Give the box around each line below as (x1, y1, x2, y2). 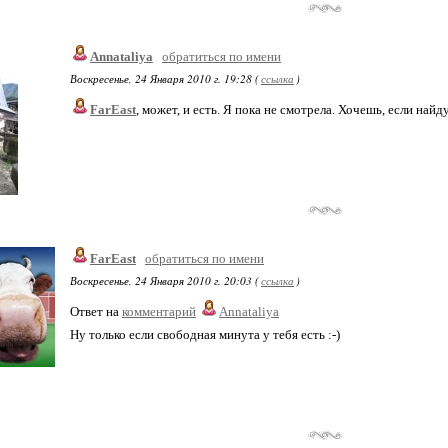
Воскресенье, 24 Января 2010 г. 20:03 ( (70, 273, 259, 288)
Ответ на (70, 304, 122, 319)
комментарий (122, 304, 196, 319)
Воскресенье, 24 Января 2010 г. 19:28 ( (70, 71, 259, 86)
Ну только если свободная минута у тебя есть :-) (70, 327, 340, 342)
